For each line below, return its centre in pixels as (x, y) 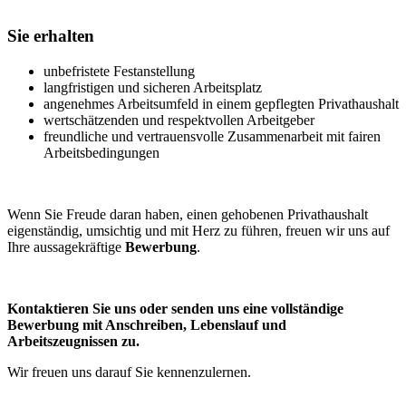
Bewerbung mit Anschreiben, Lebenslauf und (147, 325)
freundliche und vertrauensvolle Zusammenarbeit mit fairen (212, 136)
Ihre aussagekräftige (66, 247)
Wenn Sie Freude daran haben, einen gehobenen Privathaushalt (188, 214)
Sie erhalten (51, 36)
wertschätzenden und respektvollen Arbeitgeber (179, 120)
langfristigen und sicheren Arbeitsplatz (153, 87)
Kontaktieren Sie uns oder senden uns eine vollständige (175, 309)
